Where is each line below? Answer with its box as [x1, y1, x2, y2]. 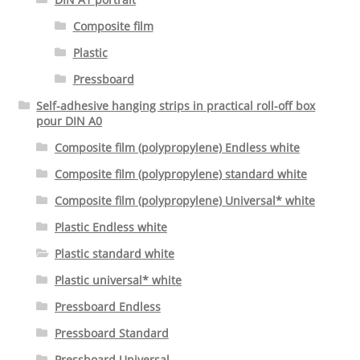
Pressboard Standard [54, 325, 169, 341]
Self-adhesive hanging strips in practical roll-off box [36, 97, 316, 113]
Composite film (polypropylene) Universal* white [54, 192, 315, 208]
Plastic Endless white [54, 219, 167, 235]
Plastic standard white [54, 245, 174, 261]
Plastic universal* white [54, 272, 182, 288]
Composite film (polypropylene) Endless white [54, 139, 300, 155]
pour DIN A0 [36, 112, 103, 129]
